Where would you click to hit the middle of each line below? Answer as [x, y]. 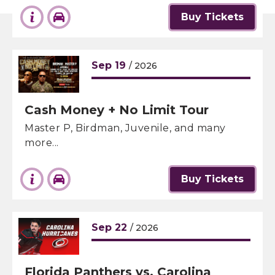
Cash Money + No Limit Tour [117, 110]
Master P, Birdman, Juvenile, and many [125, 128]
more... [42, 143]
